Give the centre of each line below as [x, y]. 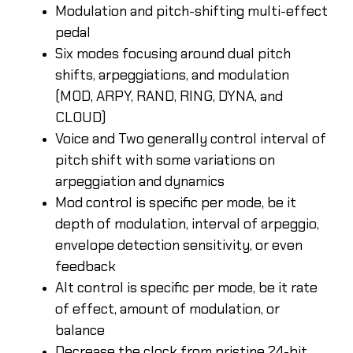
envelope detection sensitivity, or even [179, 245]
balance [80, 330]
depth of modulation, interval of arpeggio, [187, 223]
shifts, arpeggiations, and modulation [172, 74]
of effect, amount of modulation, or [167, 308]
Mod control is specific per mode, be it [176, 202]
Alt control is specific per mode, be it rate [186, 287]
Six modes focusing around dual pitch [173, 53]
